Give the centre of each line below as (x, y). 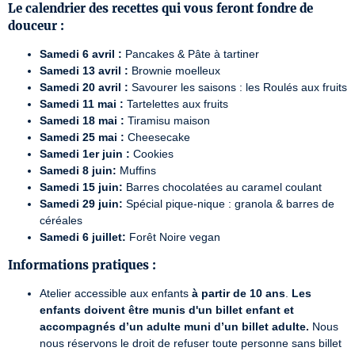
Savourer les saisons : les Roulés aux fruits (238, 87)
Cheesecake (157, 137)
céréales (61, 220)
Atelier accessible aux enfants (116, 293)
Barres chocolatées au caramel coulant (222, 187)
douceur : (36, 26)
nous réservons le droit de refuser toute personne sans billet (191, 343)
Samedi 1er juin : (85, 154)
